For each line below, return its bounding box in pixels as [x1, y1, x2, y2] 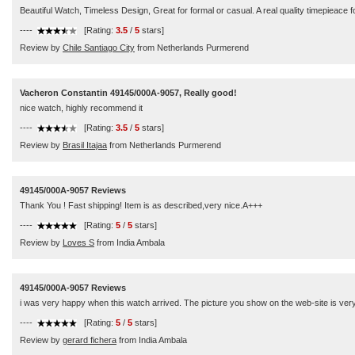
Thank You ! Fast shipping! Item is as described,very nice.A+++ [20, 200, 262, 210]
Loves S [63, 238, 94, 247]
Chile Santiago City [63, 43, 135, 52]
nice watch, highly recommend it [20, 103, 143, 113]
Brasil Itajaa [63, 140, 107, 150]
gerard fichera [63, 335, 116, 345]
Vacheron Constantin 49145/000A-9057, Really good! [20, 88, 237, 97]
